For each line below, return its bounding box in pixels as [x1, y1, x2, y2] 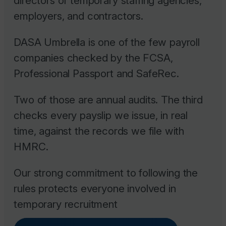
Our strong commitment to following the [14, 166, 198, 179]
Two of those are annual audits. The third [14, 93, 203, 106]
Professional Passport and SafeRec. [14, 67, 179, 80]
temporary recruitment [14, 197, 118, 210]
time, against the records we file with [14, 124, 185, 137]
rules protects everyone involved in [14, 182, 176, 195]
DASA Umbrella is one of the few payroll [14, 35, 200, 48]
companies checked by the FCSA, [14, 51, 173, 64]
